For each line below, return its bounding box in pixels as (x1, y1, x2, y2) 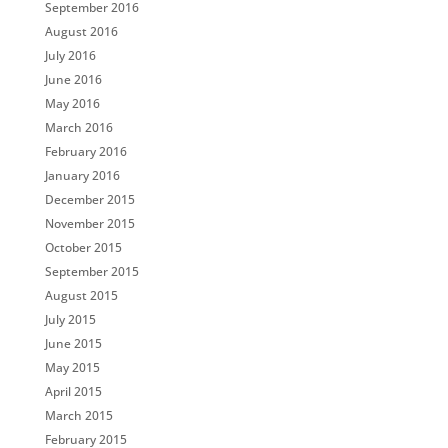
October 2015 (44, 239, 122, 256)
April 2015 (44, 383, 102, 400)
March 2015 (44, 407, 113, 424)
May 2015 (44, 359, 100, 376)
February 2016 (44, 143, 127, 160)
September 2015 (44, 263, 139, 280)
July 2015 (44, 311, 96, 328)
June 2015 (44, 335, 102, 352)
